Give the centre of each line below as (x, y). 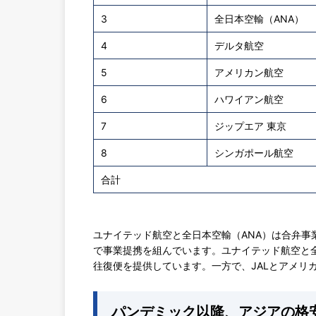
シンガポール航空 (254, 153)
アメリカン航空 (249, 73)
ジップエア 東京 (250, 126)
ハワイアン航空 (249, 99)
